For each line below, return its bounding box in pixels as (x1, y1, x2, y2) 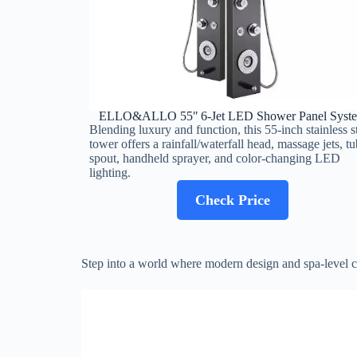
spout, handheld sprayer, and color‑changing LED (89, 151, 340, 166)
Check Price (195, 192, 270, 209)
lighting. (89, 166, 131, 180)
